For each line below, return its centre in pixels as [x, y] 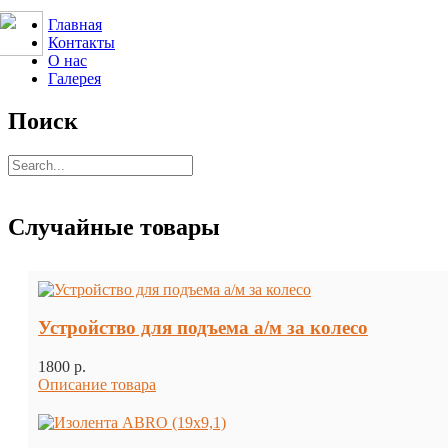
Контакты [81, 42]
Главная [75, 24]
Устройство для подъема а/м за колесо [203, 328]
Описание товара [97, 385]
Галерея [74, 78]
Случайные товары [114, 226]
